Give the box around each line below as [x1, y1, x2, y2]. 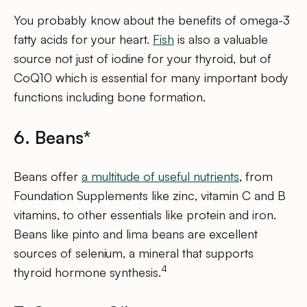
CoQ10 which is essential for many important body [14, 69, 288, 85]
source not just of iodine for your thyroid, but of [14, 50, 271, 66]
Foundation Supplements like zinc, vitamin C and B [14, 187, 286, 203]
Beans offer [14, 168, 82, 184]
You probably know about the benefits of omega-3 [14, 12, 290, 27]
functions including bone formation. [14, 88, 206, 104]
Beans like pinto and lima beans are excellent [14, 225, 258, 241]
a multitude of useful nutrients [82, 168, 239, 184]
